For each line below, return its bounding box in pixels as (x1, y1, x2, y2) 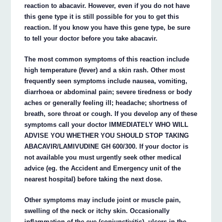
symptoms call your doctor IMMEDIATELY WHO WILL (24, 120, 189, 128)
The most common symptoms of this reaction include (24, 55, 190, 63)
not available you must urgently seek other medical (24, 153, 182, 161)
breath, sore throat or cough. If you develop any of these (24, 110, 198, 117)
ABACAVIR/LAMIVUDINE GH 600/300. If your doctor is (24, 142, 189, 150)
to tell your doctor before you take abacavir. (24, 34, 158, 42)
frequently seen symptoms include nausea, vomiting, (24, 77, 188, 85)
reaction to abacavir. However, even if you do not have (24, 1, 190, 9)
